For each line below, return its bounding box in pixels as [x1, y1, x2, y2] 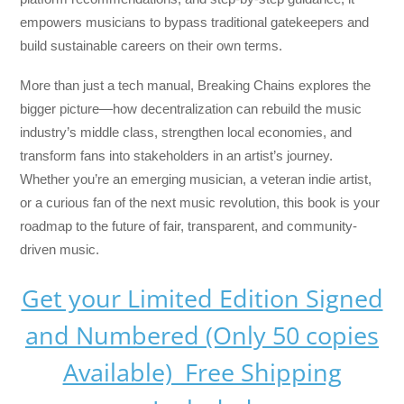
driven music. [20, 242, 100, 258]
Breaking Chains [197, 78, 296, 94]
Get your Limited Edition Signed [21, 281, 383, 316]
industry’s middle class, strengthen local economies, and [20, 124, 353, 141]
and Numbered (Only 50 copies [25, 318, 379, 353]
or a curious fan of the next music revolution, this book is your [20, 195, 381, 211]
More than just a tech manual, [20, 78, 198, 94]
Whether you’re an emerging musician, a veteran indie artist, [20, 171, 372, 188]
